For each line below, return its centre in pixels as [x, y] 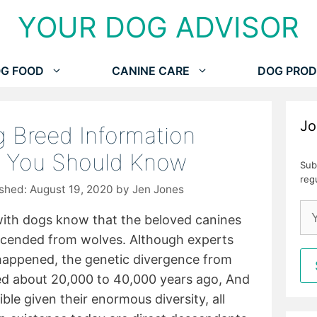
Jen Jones [158, 189]
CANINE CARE [150, 71]
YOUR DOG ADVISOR [158, 27]
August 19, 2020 [71, 189]
